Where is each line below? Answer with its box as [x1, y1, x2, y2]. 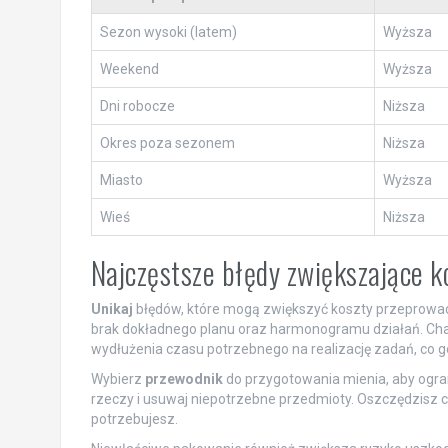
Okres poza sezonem [99, 134, 235, 151]
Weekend [99, 60, 159, 77]
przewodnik [144, 370, 223, 387]
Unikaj [90, 300, 133, 317]
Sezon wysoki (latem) [99, 23, 237, 40]
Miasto [99, 171, 143, 188]
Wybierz [90, 370, 145, 387]
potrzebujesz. [90, 410, 178, 427]
